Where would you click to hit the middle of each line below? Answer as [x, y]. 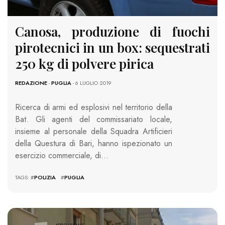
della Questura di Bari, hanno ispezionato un [94, 143]
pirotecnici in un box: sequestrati [113, 47]
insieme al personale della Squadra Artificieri [94, 131]
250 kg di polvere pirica [84, 63]
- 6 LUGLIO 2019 [91, 83]
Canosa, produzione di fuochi [113, 31]
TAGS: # [25, 177]
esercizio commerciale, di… [62, 155]
